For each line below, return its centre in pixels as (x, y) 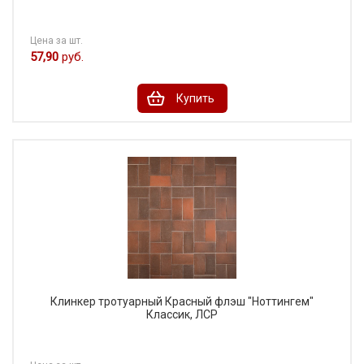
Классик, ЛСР (182, 315)
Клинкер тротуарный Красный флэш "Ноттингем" (182, 302)
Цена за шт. (56, 41)
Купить (195, 99)
